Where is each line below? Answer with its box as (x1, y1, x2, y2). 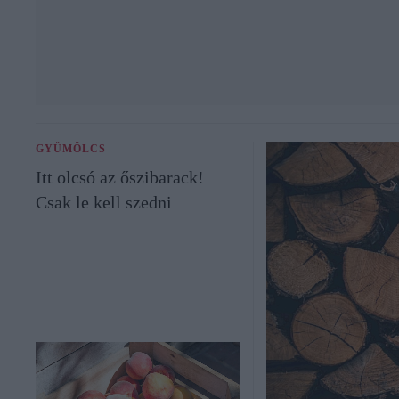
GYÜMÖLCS (36, 142, 106, 155)
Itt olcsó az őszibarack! (36, 167, 204, 187)
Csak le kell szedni (36, 191, 172, 212)
